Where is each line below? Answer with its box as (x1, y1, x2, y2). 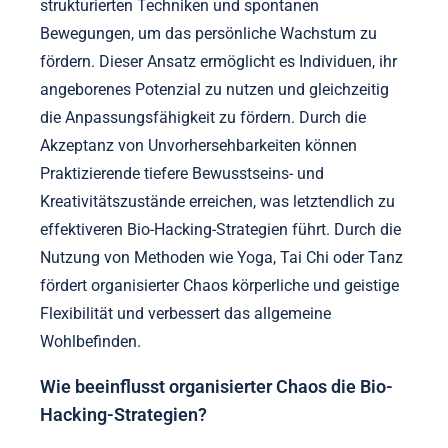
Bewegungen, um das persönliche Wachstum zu (40, 23, 377, 43)
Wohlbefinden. (40, 331, 141, 351)
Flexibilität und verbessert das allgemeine (40, 303, 331, 323)
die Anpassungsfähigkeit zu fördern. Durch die (40, 107, 366, 127)
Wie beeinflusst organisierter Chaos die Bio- (40, 377, 393, 398)
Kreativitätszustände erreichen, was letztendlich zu (40, 191, 395, 211)
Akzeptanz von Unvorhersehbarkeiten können (40, 135, 357, 155)
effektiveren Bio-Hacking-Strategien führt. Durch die (40, 219, 401, 239)
